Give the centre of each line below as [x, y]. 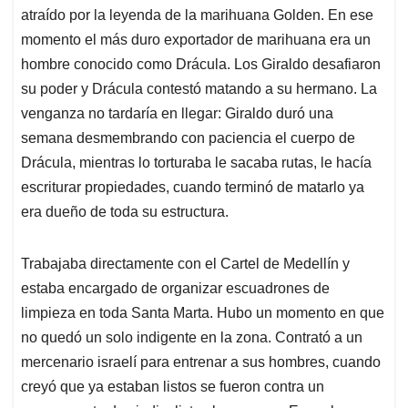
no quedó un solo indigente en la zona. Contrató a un [192, 338]
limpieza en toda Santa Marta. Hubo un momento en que [203, 313]
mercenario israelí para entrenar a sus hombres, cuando [201, 362]
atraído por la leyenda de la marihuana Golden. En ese [197, 15]
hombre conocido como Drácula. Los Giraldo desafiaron [201, 65]
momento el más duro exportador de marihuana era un [196, 40]
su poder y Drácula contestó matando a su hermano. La [199, 89]
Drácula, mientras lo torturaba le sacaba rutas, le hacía [196, 163]
